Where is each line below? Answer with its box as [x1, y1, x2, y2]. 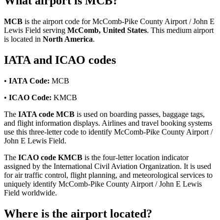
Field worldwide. [4, 189, 57, 197]
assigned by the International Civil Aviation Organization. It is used [4, 162, 211, 171]
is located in [4, 35, 43, 44]
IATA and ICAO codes [4, 54, 116, 67]
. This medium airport [147, 26, 214, 35]
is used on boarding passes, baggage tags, [75, 110, 205, 119]
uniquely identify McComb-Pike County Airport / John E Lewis [4, 180, 202, 189]
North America [43, 35, 93, 44]
